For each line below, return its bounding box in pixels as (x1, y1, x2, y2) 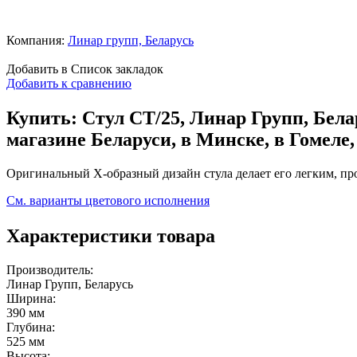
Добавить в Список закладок (6, 61, 163, 76)
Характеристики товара (6, 225, 215, 246)
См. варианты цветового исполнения (6, 194, 210, 208)
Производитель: (6, 262, 93, 277)
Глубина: (6, 320, 55, 334)
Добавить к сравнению (6, 76, 131, 90)
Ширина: (6, 291, 56, 305)
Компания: (6, 33, 65, 47)
